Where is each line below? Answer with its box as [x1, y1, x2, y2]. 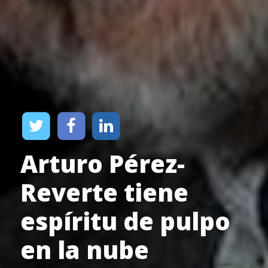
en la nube [20, 233, 149, 267]
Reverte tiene [20, 176, 188, 209]
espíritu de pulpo [20, 205, 230, 238]
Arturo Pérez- [20, 147, 185, 181]
